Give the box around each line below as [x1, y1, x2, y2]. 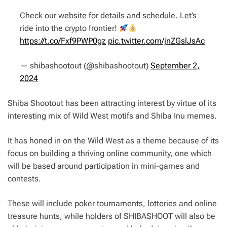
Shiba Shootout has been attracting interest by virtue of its [8, 98, 216, 108]
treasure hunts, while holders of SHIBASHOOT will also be [8, 211, 215, 221]
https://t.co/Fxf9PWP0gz [20, 36, 106, 46]
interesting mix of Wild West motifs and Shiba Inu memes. [8, 111, 217, 121]
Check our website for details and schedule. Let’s [20, 11, 197, 21]
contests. [8, 174, 41, 184]
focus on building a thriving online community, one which [8, 148, 212, 159]
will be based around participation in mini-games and [8, 161, 200, 171]
